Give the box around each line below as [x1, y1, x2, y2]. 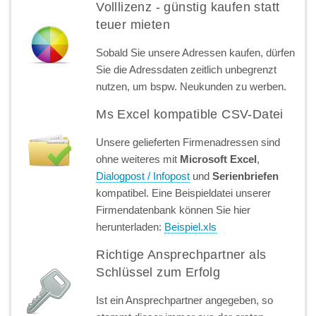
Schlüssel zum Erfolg [96, 265, 221, 279]
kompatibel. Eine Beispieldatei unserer [96, 186, 272, 199]
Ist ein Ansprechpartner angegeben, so [96, 293, 274, 306]
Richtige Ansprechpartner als [96, 247, 267, 262]
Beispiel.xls [164, 220, 217, 233]
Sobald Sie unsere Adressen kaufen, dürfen [96, 46, 296, 59]
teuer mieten [96, 17, 171, 32]
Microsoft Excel [180, 152, 257, 165]
